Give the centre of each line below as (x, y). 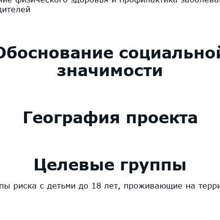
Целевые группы (110, 164)
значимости (110, 70)
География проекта (110, 117)
